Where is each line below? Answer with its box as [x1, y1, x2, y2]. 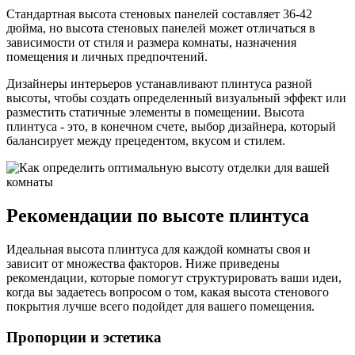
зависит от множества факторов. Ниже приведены [6, 257, 280, 271]
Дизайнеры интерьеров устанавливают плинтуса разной [6, 77, 312, 91]
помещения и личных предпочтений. [6, 50, 208, 64]
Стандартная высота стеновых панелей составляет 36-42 [6, 7, 312, 21]
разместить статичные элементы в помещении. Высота [6, 105, 304, 120]
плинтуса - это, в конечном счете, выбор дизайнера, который [6, 120, 336, 134]
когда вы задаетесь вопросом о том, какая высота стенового [6, 285, 329, 300]
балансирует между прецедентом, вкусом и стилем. [6, 134, 285, 148]
